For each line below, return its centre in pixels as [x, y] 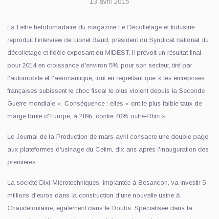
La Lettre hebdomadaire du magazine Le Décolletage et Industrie [101, 27]
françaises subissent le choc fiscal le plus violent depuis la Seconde [106, 91]
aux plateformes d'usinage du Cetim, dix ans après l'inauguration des [108, 149]
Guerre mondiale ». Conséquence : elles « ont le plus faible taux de [105, 103]
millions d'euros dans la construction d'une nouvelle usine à [94, 195]
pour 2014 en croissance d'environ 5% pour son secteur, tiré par [100, 65]
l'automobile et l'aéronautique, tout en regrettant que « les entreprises [106, 78]
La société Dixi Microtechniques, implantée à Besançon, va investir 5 [107, 183]
